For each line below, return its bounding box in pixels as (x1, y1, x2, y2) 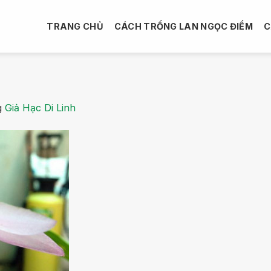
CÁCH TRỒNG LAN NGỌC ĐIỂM (114, 21, 253, 31)
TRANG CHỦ (47, 21, 103, 31)
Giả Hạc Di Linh (5, 101, 76, 114)
